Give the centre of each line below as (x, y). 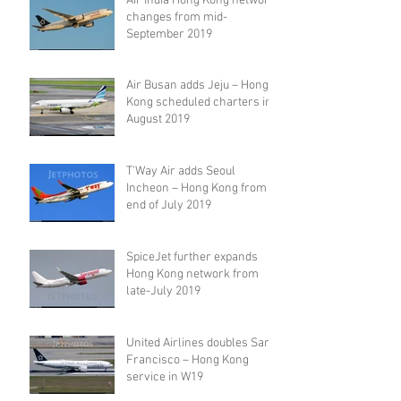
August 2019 (158, 120)
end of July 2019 (169, 206)
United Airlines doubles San (199, 344)
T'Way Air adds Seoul (181, 172)
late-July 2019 (163, 292)
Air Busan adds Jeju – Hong (197, 86)
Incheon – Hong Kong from (196, 189)
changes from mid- (177, 18)
